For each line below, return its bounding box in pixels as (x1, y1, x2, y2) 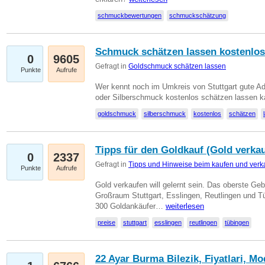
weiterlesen (166, 202, 204, 211)
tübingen (225, 219, 249, 226)
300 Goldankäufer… (95, 202, 166, 211)
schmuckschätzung (169, 12, 226, 19)
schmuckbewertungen (98, 12, 161, 19)
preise (98, 219, 115, 226)
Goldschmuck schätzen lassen (128, 62, 226, 70)
